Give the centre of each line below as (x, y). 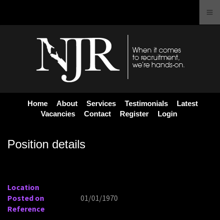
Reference (26, 209)
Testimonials (146, 103)
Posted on (26, 198)
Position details (46, 144)
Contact (97, 114)
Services (101, 103)
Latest (187, 103)
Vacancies (58, 114)
